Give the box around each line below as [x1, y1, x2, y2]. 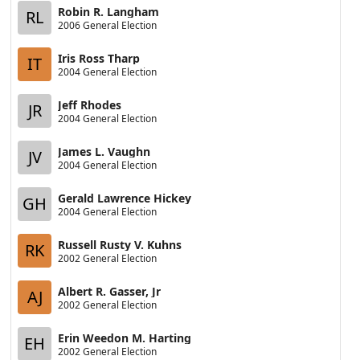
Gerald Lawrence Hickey [58, 190, 192, 206]
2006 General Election [58, 18, 157, 32]
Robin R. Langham [58, 3, 160, 19]
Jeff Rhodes [58, 96, 122, 112]
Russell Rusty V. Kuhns [58, 236, 182, 252]
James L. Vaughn [58, 143, 151, 159]
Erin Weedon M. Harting [58, 329, 192, 346]
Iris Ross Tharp [58, 50, 141, 66]
